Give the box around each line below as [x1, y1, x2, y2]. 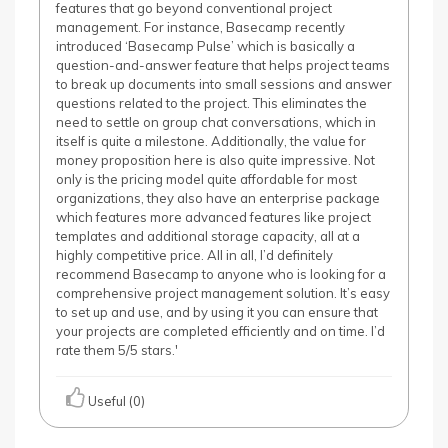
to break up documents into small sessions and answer [56, 76, 392, 92]
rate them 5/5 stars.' [56, 342, 178, 358]
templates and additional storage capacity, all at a [56, 228, 360, 244]
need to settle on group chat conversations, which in [56, 114, 376, 130]
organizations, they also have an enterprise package [56, 190, 380, 206]
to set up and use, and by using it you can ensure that [56, 304, 378, 320]
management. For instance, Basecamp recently [56, 19, 345, 35]
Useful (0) [85, 393, 145, 409]
